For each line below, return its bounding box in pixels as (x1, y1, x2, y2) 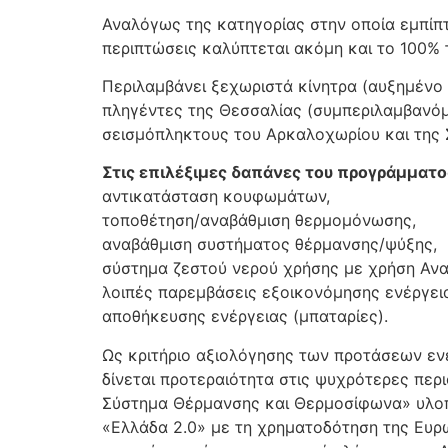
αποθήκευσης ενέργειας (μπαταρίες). (102, 306, 388, 327)
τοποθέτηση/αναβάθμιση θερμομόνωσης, (102, 210, 416, 231)
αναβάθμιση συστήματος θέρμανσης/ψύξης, (102, 234, 437, 255)
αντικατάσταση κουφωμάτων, (102, 186, 330, 207)
